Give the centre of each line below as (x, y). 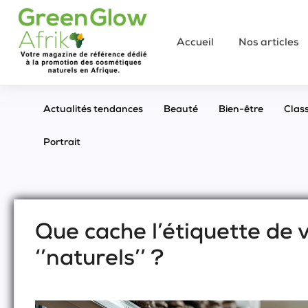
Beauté (181, 110)
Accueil (195, 43)
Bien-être (241, 110)
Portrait (62, 143)
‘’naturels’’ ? (99, 260)
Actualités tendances (93, 110)
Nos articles (268, 43)
